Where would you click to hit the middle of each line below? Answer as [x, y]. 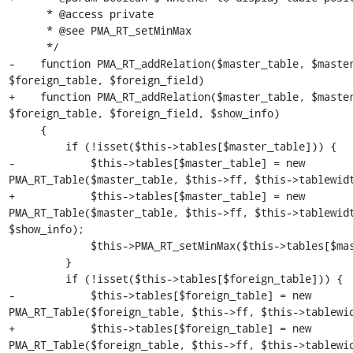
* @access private [27, 14]
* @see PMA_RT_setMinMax [27, 30]
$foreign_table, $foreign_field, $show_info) [144, 113]
